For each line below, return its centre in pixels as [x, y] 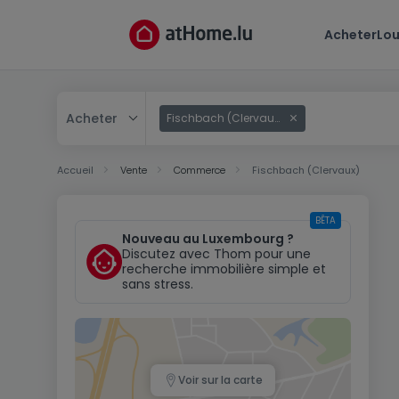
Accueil [75, 170]
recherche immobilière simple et [224, 269]
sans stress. [158, 284]
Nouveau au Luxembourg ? [208, 239]
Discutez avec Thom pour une [216, 254]
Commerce [199, 170]
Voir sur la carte [220, 380]
